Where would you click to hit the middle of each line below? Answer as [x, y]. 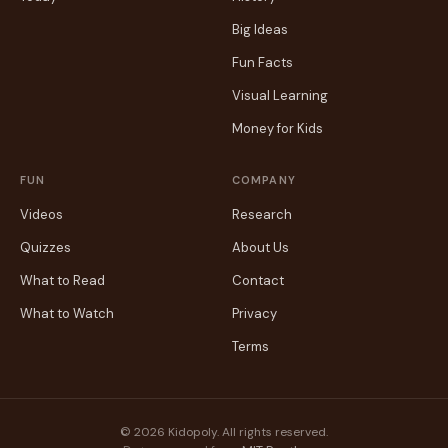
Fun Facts [262, 62]
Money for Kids [277, 128]
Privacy [254, 313]
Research [262, 214]
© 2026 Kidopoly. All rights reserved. [224, 432]
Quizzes [45, 247]
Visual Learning [280, 95]
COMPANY [264, 180]
